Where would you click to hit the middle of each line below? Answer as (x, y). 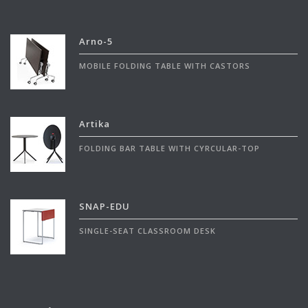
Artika (95, 123)
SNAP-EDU (104, 206)
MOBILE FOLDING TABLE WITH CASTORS (165, 65)
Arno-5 (96, 41)
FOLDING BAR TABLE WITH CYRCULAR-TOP (169, 148)
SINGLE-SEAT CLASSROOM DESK (147, 230)
